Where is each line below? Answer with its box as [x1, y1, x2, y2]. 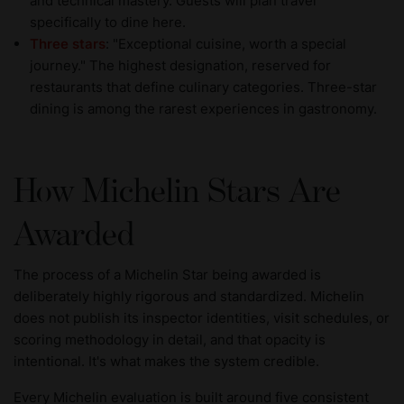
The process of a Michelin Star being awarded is [14, 265, 321, 283]
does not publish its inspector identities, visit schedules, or [14, 308, 390, 326]
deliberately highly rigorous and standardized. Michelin [14, 287, 364, 305]
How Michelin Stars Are [14, 173, 341, 210]
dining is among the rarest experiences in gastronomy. [30, 99, 377, 117]
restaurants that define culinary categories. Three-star [30, 78, 377, 96]
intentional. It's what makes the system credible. [14, 352, 319, 370]
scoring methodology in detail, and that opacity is [14, 330, 326, 348]
